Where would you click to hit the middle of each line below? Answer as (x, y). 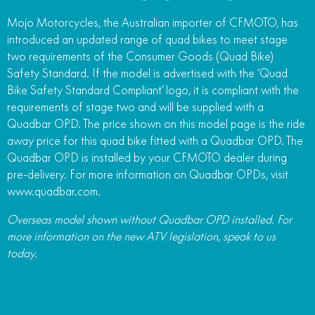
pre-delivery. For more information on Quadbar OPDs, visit (148, 174)
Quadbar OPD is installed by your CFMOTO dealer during (147, 157)
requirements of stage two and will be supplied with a (135, 107)
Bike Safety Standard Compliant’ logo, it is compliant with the (153, 90)
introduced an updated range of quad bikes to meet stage (147, 39)
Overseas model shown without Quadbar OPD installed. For (149, 219)
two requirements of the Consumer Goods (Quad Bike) (140, 56)
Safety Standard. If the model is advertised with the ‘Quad (147, 73)
